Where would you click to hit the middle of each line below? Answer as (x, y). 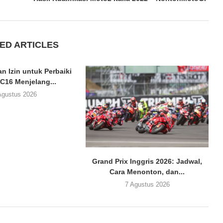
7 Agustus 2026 (147, 185)
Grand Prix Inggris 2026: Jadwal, (147, 162)
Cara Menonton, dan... (147, 172)
